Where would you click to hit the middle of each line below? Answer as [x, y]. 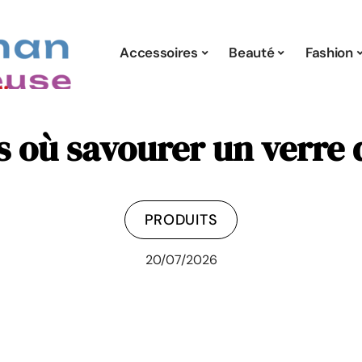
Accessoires [159, 52]
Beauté [252, 52]
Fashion [329, 52]
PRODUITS [181, 220]
